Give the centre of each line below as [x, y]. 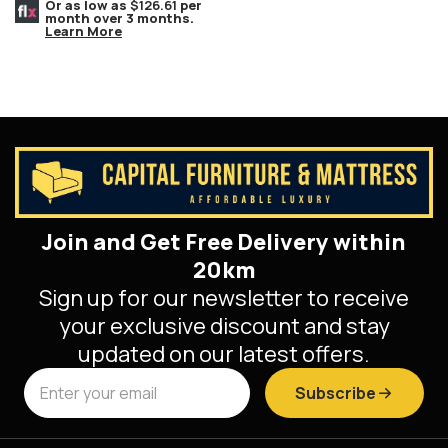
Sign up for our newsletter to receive [224, 298]
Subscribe [335, 393]
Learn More [83, 31]
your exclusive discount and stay [224, 326]
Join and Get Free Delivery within [224, 242]
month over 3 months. [119, 18]
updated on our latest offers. [224, 354]
